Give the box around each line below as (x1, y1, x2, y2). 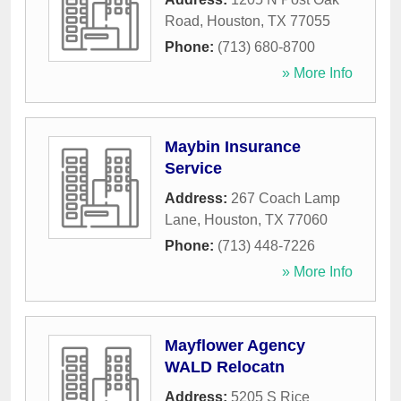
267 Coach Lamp (231, 191, 340, 207)
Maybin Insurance (165, 138, 301, 157)
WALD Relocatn (165, 358, 285, 377)
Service (165, 159, 222, 178)
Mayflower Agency (165, 337, 305, 355)
